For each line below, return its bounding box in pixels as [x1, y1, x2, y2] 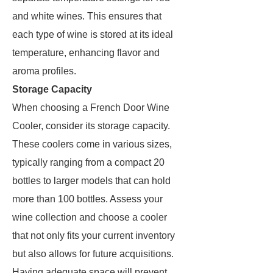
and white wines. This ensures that [12, 11, 161, 21]
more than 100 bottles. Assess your [12, 194, 163, 204]
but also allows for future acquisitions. [12, 249, 174, 259]
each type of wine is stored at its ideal [12, 29, 173, 40]
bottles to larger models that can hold [12, 175, 171, 186]
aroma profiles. [12, 66, 76, 76]
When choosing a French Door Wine [12, 102, 169, 113]
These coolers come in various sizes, [12, 139, 172, 149]
